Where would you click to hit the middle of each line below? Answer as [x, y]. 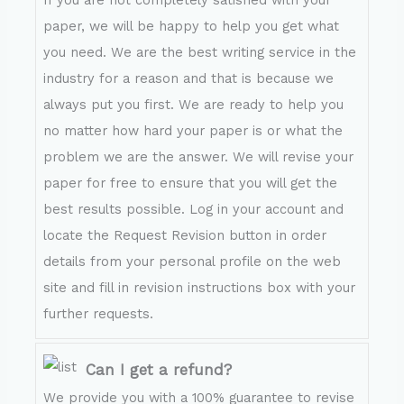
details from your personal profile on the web [193, 262]
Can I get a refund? [159, 369]
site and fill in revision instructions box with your [200, 288]
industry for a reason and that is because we [189, 79]
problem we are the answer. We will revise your [199, 157]
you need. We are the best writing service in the [200, 53]
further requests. [99, 314]
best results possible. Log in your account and [194, 210]
